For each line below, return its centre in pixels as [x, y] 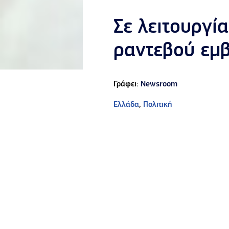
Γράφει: [127, 85]
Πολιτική [157, 105]
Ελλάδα [126, 105]
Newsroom [159, 85]
